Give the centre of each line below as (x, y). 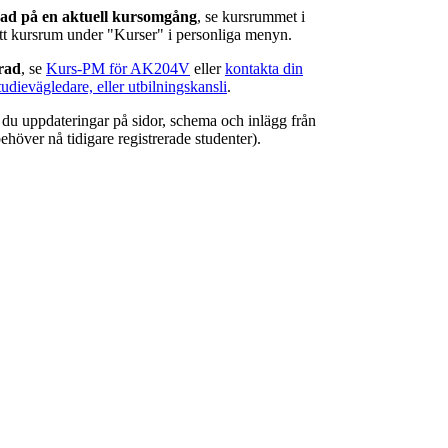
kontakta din (264, 69)
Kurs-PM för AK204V (118, 69)
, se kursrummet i (251, 17)
